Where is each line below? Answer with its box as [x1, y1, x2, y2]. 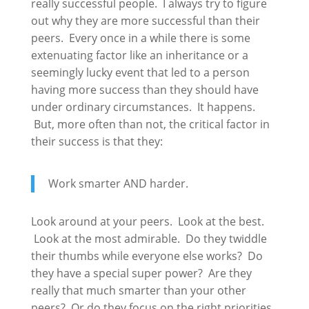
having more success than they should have [30, 82, 259, 97]
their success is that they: [30, 134, 163, 149]
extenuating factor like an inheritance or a [30, 48, 248, 63]
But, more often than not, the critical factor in [30, 117, 270, 132]
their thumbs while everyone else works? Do [30, 248, 263, 263]
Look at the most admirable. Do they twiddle [30, 231, 267, 246]
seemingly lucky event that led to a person [30, 65, 250, 80]
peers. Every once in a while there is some [30, 30, 250, 46]
